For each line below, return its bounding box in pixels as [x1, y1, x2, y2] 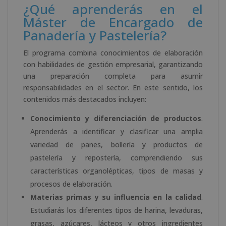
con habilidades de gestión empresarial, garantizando [23, 59, 203, 69]
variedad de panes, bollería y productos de [30, 139, 203, 149]
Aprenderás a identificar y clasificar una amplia [30, 126, 203, 136]
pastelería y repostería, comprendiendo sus [30, 152, 203, 162]
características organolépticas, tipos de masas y [30, 165, 203, 176]
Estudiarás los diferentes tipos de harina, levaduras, [30, 205, 203, 215]
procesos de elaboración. [30, 179, 112, 189]
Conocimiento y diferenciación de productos [30, 113, 201, 123]
